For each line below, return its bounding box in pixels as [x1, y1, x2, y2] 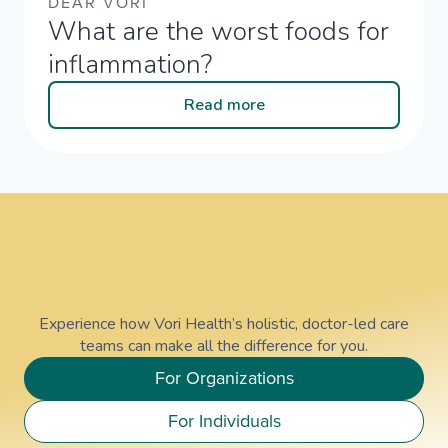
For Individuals [167, 410, 281, 433]
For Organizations [154, 367, 294, 390]
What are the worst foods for [48, 14, 389, 50]
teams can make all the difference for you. [80, 335, 368, 358]
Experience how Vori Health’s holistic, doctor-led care [39, 313, 409, 336]
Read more [183, 94, 265, 117]
